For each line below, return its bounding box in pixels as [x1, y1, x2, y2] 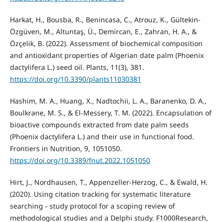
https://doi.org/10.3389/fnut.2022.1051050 [9, 155, 150, 165]
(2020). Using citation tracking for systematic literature [9, 189, 191, 199]
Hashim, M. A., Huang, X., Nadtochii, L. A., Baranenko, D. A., [9, 96, 207, 106]
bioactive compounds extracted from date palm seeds [9, 119, 189, 129]
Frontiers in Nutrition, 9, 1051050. [9, 143, 122, 153]
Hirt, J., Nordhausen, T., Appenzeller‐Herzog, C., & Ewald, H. [9, 177, 208, 187]
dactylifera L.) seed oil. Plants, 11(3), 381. [9, 62, 144, 72]
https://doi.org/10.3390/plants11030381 [9, 74, 141, 84]
